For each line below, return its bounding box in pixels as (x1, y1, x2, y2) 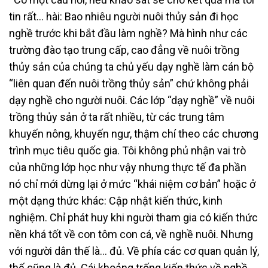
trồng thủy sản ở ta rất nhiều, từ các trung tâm (9, 110, 224, 123)
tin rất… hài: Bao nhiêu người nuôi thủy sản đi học (9, 10, 239, 23)
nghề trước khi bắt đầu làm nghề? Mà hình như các (9, 26, 248, 39)
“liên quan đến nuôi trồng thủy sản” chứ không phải (9, 77, 249, 90)
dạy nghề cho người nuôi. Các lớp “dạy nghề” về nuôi (9, 93, 255, 106)
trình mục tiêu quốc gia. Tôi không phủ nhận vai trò (9, 144, 246, 157)
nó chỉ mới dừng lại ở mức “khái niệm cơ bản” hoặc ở (9, 177, 255, 190)
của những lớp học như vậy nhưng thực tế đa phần (9, 160, 246, 173)
